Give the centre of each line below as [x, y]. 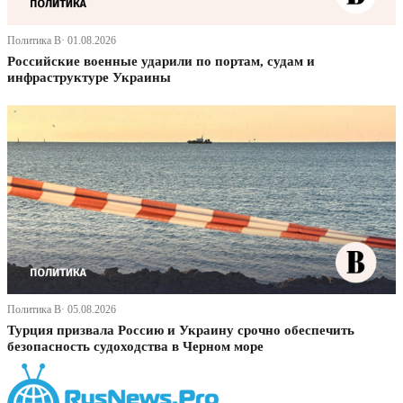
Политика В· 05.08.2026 [62, 310]
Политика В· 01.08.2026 [62, 41]
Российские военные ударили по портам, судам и [161, 62]
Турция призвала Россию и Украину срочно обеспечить [181, 331]
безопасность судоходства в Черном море [135, 347]
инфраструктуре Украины [89, 78]
